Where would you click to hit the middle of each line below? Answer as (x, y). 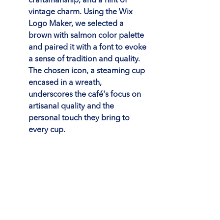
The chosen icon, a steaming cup (88, 71)
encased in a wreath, (66, 83)
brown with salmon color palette (87, 36)
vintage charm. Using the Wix (82, 12)
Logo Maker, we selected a (77, 24)
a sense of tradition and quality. (85, 59)
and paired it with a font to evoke (88, 47)
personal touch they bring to (80, 118)
